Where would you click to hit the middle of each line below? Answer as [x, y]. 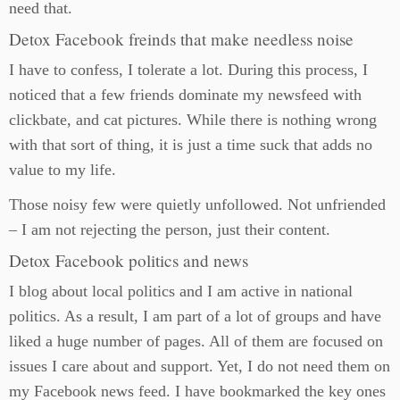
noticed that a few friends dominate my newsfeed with [185, 95]
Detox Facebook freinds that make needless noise [181, 39]
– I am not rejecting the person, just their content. [170, 230]
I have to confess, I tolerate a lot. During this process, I [188, 70]
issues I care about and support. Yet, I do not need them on [200, 367]
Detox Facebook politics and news [129, 261]
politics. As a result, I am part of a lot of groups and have [195, 317]
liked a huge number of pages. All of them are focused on [196, 342]
